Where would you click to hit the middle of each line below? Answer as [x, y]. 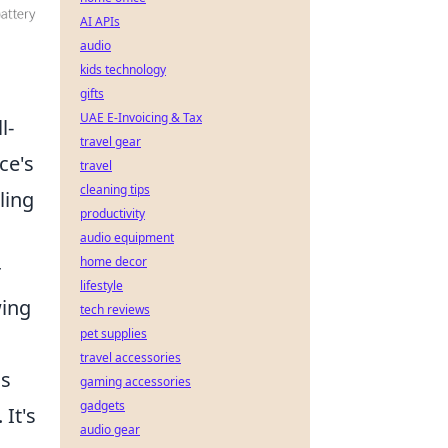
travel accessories [130, 357]
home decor [113, 261]
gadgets [102, 405]
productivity [112, 213]
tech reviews [115, 309]
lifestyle [101, 285]
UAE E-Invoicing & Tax [141, 117]
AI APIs [100, 21]
